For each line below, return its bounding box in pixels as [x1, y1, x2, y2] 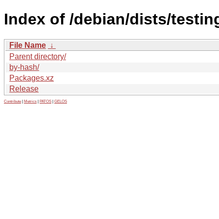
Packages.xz [9, 73, 54, 82]
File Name [9, 41, 46, 49]
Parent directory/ [9, 52, 66, 61]
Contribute [4, 99, 21, 104]
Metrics [24, 99, 37, 104]
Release [9, 84, 39, 93]
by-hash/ [9, 63, 39, 71]
